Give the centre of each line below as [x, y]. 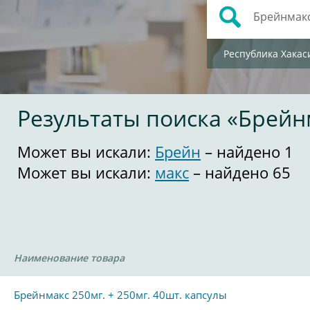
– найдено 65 [240, 172]
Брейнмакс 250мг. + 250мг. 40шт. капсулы [120, 295]
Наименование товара [69, 258]
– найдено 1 [247, 152]
